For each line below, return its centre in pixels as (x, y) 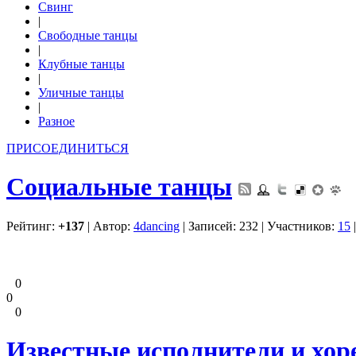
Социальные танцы (119, 187)
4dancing (157, 226)
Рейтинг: (32, 226)
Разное (56, 121)
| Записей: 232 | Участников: (259, 226)
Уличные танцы (81, 93)
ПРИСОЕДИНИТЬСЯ (68, 148)
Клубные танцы (81, 64)
